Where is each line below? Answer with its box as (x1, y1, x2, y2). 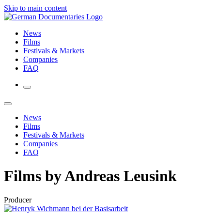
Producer (4, 195, 31, 204)
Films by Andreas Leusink (4, 167, 177, 185)
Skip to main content (4, 4, 67, 12)
